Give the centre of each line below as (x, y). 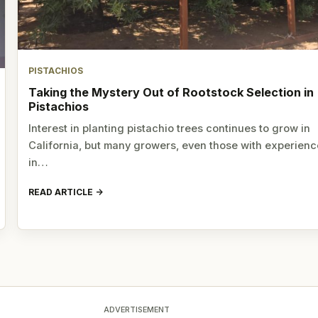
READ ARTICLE (61, 192)
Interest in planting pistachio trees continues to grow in (170, 129)
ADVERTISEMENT (136, 309)
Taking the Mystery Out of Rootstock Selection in (171, 93)
